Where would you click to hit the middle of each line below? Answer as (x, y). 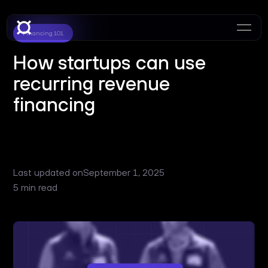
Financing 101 (43, 33)
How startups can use (110, 62)
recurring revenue (92, 83)
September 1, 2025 (124, 172)
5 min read (36, 187)
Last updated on (48, 172)
